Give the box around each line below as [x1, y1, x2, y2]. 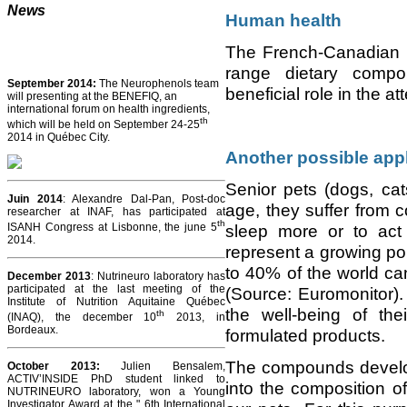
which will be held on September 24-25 [7, 118, 200, 132]
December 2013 [7, 270, 91, 283]
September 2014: [7, 77, 96, 91]
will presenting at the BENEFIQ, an [7, 90, 177, 104]
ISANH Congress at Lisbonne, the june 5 [7, 221, 217, 234]
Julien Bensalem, [121, 360, 226, 373]
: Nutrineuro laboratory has [91, 270, 225, 283]
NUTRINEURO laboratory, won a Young [7, 385, 225, 399]
